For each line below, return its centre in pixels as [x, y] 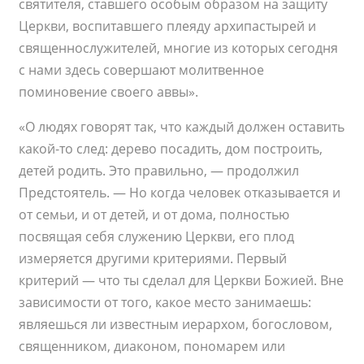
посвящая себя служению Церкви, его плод [157, 237]
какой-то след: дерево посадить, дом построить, [171, 149]
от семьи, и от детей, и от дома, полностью [154, 215]
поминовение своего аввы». [109, 92]
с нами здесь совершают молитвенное [142, 70]
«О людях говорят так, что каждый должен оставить [182, 127]
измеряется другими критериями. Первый [153, 259]
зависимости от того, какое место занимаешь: [165, 303]
